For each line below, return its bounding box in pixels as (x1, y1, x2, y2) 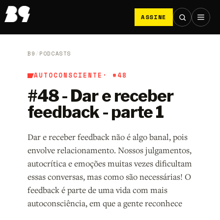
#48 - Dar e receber (27, 86, 174, 106)
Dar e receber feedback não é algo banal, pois (27, 131, 188, 143)
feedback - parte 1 (27, 102, 164, 122)
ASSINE (140, 13, 166, 21)
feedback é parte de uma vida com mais (27, 184, 167, 196)
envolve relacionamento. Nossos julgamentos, (27, 144, 192, 156)
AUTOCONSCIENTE (33, 71, 103, 81)
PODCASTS (39, 50, 71, 58)
